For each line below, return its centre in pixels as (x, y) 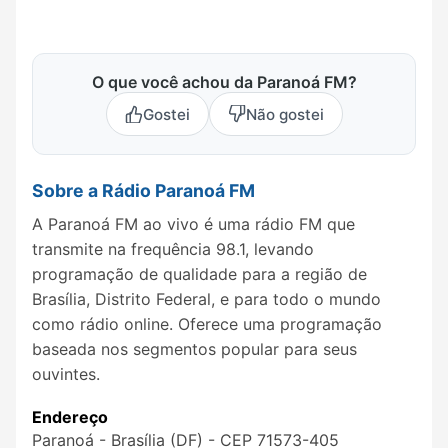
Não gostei (284, 114)
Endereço (70, 417)
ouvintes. (66, 374)
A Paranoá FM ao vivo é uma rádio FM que (193, 224)
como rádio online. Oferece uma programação (207, 324)
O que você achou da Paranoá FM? (224, 82)
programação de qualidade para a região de (199, 274)
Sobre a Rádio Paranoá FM (143, 191)
